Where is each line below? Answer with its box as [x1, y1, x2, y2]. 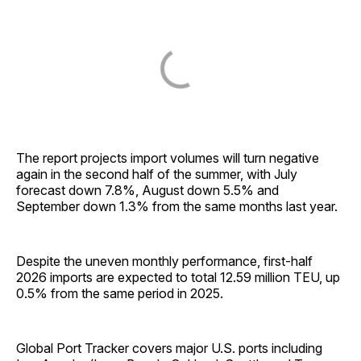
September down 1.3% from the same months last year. [16, 198, 338, 215]
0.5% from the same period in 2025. [16, 285, 223, 302]
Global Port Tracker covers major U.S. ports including [16, 340, 322, 357]
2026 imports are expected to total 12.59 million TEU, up [16, 269, 340, 286]
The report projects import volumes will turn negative [16, 150, 319, 167]
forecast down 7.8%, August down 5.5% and [16, 182, 279, 199]
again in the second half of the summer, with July [16, 166, 297, 183]
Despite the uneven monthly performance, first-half [16, 253, 313, 270]
